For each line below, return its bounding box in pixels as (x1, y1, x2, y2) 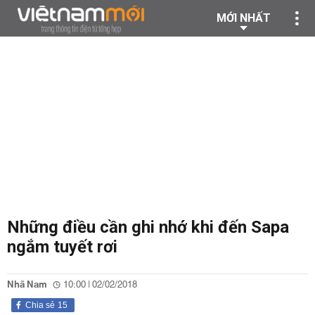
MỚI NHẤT (217, 11, 271, 25)
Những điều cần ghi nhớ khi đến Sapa (7, 217, 289, 237)
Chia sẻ (25, 300, 55, 310)
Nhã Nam (7, 276, 47, 293)
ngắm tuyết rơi (7, 237, 117, 257)
